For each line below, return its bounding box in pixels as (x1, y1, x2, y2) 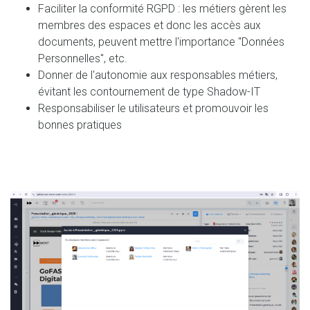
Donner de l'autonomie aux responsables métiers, (38, 68, 277, 82)
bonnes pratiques (38, 118, 122, 131)
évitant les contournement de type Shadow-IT (38, 84, 260, 98)
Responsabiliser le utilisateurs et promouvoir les (38, 101, 268, 115)
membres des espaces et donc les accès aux (38, 18, 261, 32)
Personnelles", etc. (38, 51, 127, 65)
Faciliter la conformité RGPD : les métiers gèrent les (38, 1, 286, 15)
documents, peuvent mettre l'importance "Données (38, 35, 284, 48)
